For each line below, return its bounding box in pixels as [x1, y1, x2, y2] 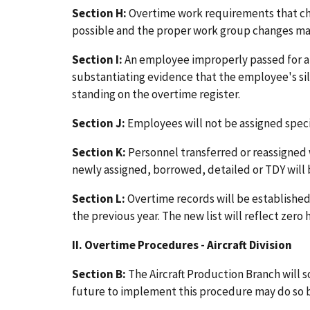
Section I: [72, 52, 122, 68]
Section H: [72, 6, 127, 21]
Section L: [72, 190, 125, 206]
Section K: [72, 144, 126, 160]
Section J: [72, 115, 125, 131]
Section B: [72, 266, 126, 282]
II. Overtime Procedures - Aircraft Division [72, 237, 292, 253]
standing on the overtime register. [72, 86, 240, 102]
